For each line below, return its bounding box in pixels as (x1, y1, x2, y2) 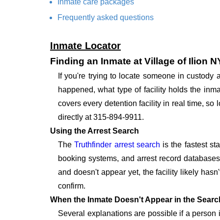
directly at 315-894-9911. (58, 113, 144, 122)
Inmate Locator (50, 40, 121, 52)
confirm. (58, 182, 85, 191)
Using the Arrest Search (50, 127, 139, 136)
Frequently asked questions (57, 13, 154, 22)
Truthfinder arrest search (74, 140, 160, 149)
